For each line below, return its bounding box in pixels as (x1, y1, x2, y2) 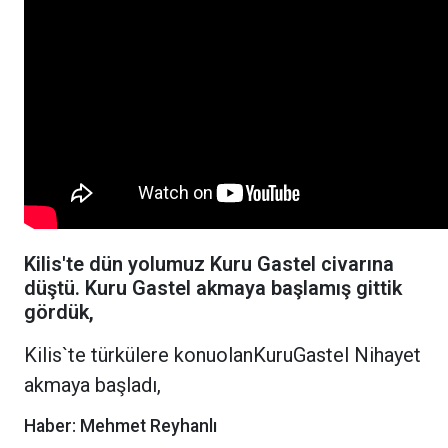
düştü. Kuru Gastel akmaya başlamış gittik (24, 276, 402, 301)
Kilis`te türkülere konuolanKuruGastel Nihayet (24, 343, 421, 368)
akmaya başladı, (24, 373, 166, 398)
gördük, (24, 300, 94, 325)
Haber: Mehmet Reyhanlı (24, 416, 217, 437)
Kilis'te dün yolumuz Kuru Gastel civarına (24, 252, 394, 277)
